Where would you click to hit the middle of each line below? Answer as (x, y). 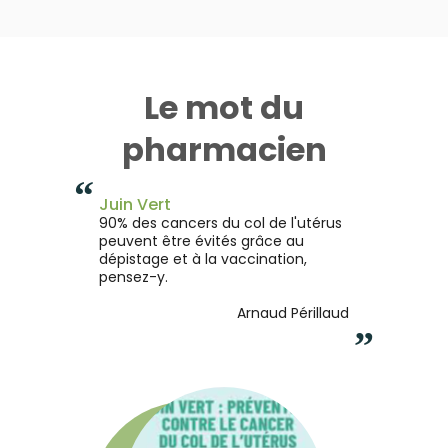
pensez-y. (133, 276)
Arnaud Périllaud (293, 312)
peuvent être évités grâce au (201, 240)
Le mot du (224, 107)
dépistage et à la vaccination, (203, 258)
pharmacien (224, 149)
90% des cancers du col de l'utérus (220, 222)
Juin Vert (135, 204)
